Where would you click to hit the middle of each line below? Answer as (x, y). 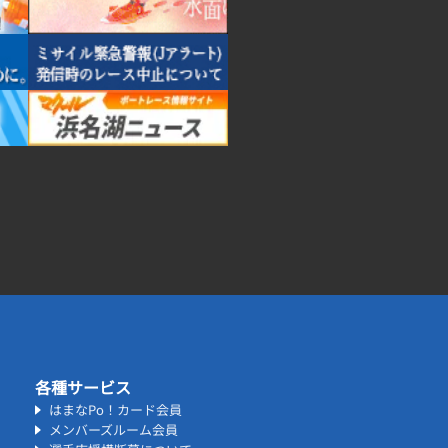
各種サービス (83, 386)
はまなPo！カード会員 (115, 409)
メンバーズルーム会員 (113, 429)
